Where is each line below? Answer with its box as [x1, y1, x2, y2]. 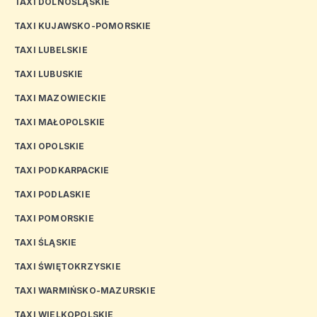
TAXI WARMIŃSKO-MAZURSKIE [14, 285, 156, 296]
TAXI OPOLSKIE [14, 141, 85, 152]
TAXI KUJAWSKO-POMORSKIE [14, 21, 151, 32]
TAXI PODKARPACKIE [14, 165, 110, 176]
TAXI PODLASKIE [14, 189, 91, 200]
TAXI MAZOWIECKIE [14, 93, 107, 104]
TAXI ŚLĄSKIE [14, 237, 77, 248]
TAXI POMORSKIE [14, 213, 94, 224]
